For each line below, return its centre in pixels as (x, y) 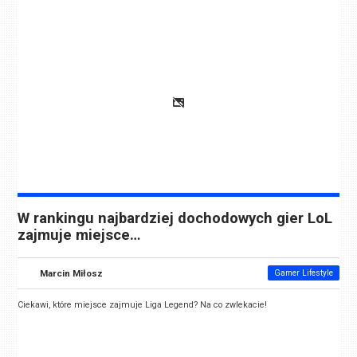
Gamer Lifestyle (303, 273)
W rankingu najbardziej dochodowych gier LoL (175, 218)
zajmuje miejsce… (79, 235)
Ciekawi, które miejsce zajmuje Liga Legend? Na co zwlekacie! (144, 304)
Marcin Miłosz (72, 273)
